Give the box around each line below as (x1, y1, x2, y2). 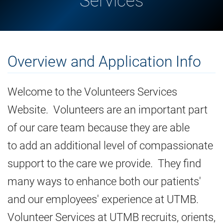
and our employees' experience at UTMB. (7, 193, 201, 206)
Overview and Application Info (7, 53, 201, 71)
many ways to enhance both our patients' (7, 175, 201, 188)
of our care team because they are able (7, 121, 190, 134)
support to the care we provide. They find (7, 157, 201, 170)
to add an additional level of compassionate (7, 139, 213, 152)
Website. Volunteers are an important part (7, 104, 208, 116)
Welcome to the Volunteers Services (7, 86, 177, 99)
